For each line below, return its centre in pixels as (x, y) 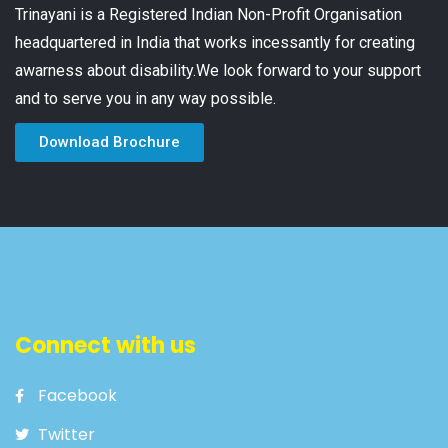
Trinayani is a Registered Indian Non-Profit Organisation (208, 15)
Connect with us (105, 346)
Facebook (77, 396)
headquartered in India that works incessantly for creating (215, 43)
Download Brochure (109, 142)
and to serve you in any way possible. (145, 99)
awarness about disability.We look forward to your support (218, 71)
